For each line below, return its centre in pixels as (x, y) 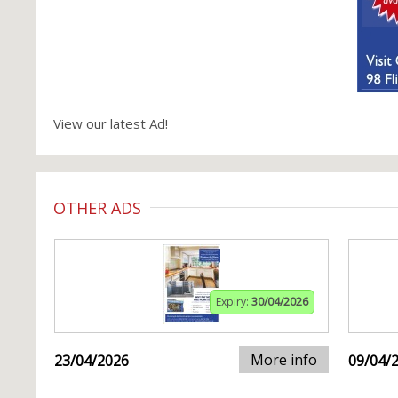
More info (284, 360)
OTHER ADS (97, 208)
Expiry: (234, 302)
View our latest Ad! (111, 123)
